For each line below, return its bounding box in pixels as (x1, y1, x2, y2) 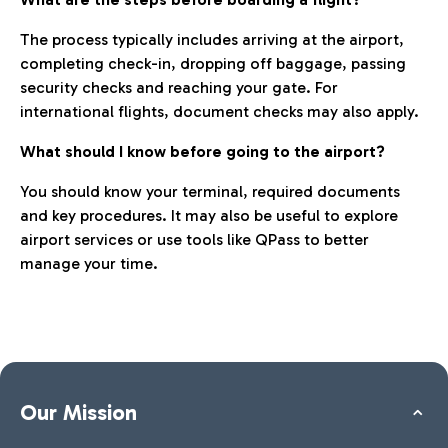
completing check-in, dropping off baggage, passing (20, 54, 406, 73)
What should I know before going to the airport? (20, 142, 385, 161)
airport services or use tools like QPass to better (20, 230, 369, 249)
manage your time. (20, 254, 158, 273)
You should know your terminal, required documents (20, 182, 400, 201)
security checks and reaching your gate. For (20, 78, 338, 97)
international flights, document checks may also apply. (20, 102, 419, 121)
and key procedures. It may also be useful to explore (20, 206, 398, 225)
